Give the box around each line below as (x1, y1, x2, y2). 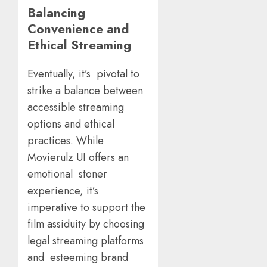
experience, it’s (27, 182, 98, 198)
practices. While (27, 132, 104, 148)
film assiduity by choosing (27, 216, 144, 232)
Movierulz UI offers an (27, 149, 132, 165)
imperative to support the (27, 199, 145, 215)
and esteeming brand (27, 249, 128, 265)
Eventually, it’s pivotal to (27, 66, 139, 82)
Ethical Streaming (27, 35, 138, 54)
